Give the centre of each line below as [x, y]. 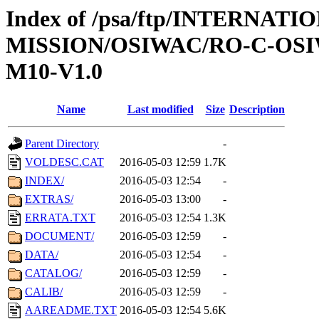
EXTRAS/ [49, 199]
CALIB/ [44, 292]
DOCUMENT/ [59, 236]
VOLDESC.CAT [64, 162]
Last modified [160, 110]
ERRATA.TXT [60, 218]
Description [257, 110]
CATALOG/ [53, 273]
